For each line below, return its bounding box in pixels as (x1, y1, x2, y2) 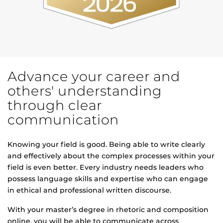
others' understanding (7, 83, 162, 100)
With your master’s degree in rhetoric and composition (7, 205, 209, 215)
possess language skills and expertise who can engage (7, 174, 208, 184)
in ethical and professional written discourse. (7, 186, 171, 195)
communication (7, 111, 119, 128)
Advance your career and (7, 68, 180, 85)
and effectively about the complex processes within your (7, 151, 215, 161)
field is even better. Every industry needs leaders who (7, 163, 204, 172)
